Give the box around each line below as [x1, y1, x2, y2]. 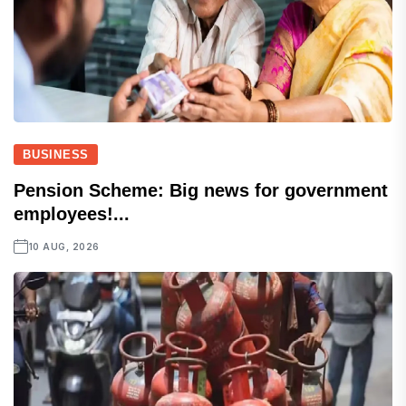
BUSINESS [23, 147, 90, 161]
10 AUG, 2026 [28, 240, 100, 252]
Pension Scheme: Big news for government [14, 179, 388, 200]
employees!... [14, 203, 130, 224]
